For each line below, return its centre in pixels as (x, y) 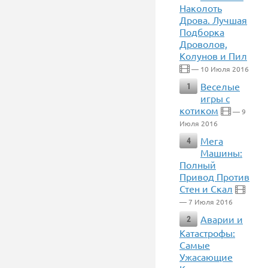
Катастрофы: (207, 233)
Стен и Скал (206, 188)
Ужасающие (206, 257)
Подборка (202, 32)
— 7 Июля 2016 (206, 202)
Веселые (220, 86)
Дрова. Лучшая (213, 20)
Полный (198, 165)
